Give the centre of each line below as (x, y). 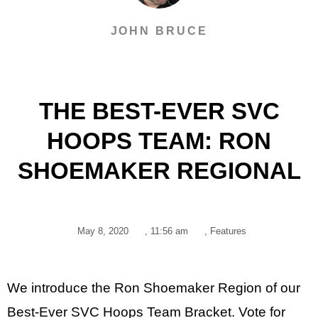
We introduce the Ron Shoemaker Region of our (154, 288)
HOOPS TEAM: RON (159, 141)
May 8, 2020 (103, 231)
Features (228, 231)
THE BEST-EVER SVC (159, 111)
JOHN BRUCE (159, 31)
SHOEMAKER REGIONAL (159, 171)
